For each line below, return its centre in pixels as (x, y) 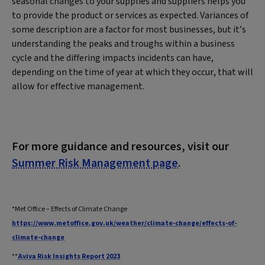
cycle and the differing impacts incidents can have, (113, 58)
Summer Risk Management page (95, 163)
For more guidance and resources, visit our (120, 147)
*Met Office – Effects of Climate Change (70, 209)
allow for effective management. (78, 86)
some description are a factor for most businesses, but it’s (129, 30)
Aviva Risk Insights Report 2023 (69, 256)
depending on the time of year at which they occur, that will (132, 72)
